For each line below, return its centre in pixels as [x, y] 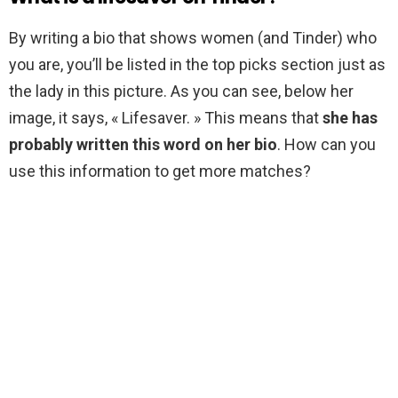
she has [350, 118]
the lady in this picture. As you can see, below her [181, 92]
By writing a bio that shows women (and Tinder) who [193, 38]
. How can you [326, 145]
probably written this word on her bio [143, 145]
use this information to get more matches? [160, 171]
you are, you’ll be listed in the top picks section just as [197, 65]
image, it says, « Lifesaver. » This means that [166, 118]
